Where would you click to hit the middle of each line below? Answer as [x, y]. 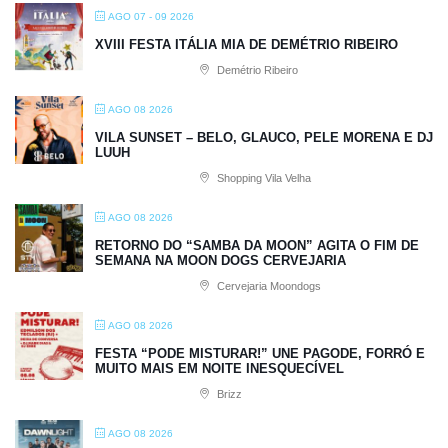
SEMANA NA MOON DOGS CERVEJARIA [220, 260]
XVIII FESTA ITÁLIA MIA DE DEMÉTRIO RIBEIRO [246, 44]
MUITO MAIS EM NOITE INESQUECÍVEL [219, 368]
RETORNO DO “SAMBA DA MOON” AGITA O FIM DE [257, 245]
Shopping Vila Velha [262, 177]
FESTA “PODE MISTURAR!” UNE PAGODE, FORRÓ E [260, 353]
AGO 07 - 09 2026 [151, 16]
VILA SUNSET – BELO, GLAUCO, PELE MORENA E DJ [264, 137]
